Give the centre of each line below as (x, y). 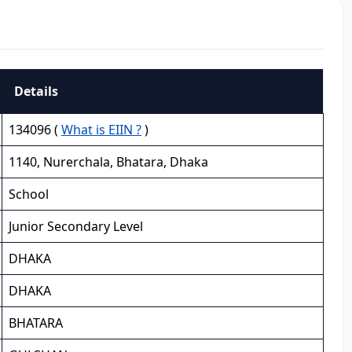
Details (36, 91)
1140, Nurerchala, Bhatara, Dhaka (108, 162)
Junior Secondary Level (76, 226)
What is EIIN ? (101, 130)
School (29, 194)
